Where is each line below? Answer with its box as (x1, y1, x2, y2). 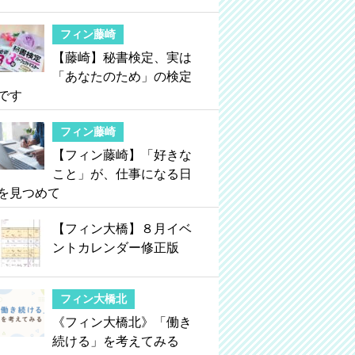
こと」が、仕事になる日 (52, 166, 192, 181)
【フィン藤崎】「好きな (52, 147, 192, 162)
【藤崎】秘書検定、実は (52, 50, 192, 64)
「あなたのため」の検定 (52, 69, 192, 83)
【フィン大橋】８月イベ (52, 221, 192, 235)
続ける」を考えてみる (52, 334, 179, 348)
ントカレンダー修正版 (52, 240, 179, 254)
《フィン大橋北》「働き (52, 315, 192, 329)
